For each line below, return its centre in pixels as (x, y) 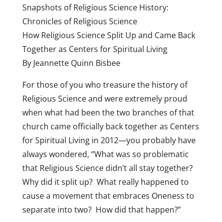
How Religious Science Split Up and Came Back (109, 35)
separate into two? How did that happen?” (101, 210)
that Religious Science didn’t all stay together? (108, 168)
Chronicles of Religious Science (80, 21)
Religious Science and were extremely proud (105, 99)
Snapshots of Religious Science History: (95, 7)
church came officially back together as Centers (111, 126)
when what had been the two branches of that (108, 112)
